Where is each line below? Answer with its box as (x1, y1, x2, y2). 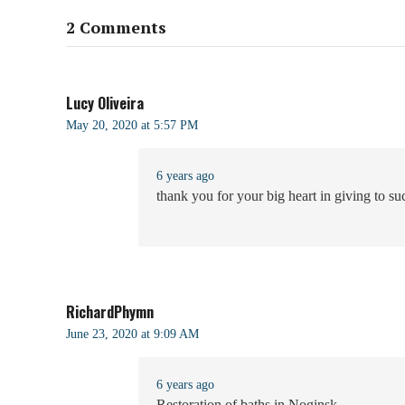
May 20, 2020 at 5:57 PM (66, 118, 198, 133)
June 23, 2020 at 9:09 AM (66, 326, 199, 342)
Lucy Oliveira (66, 92, 144, 115)
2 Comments (66, 16, 166, 39)
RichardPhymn (66, 301, 154, 324)
